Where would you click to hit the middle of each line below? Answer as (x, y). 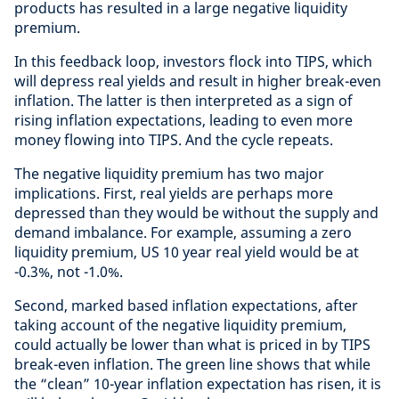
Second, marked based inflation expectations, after (186, 306)
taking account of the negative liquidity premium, (180, 326)
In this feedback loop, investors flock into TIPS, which (193, 62)
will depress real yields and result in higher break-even (198, 81)
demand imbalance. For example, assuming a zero (183, 233)
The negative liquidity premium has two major (169, 174)
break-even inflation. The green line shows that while (192, 365)
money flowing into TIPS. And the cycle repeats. (179, 140)
